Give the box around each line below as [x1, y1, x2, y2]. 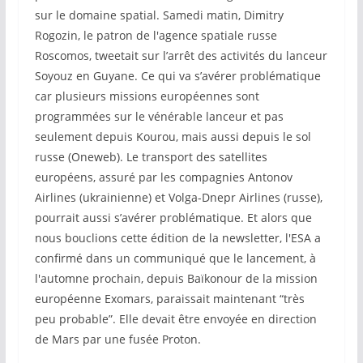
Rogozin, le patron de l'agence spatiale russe [34, 28, 277, 43]
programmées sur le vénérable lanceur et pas [34, 109, 284, 124]
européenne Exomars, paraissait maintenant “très [34, 291, 305, 306]
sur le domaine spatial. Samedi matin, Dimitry [34, 7, 284, 23]
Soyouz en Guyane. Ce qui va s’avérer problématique [34, 68, 321, 83]
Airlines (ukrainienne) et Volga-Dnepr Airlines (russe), [34, 190, 322, 205]
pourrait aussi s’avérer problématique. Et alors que [34, 210, 312, 225]
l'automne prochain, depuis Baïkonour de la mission [34, 271, 318, 286]
